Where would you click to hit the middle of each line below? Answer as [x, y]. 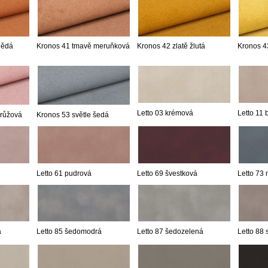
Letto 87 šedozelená [170, 231]
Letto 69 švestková [167, 173]
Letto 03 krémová [165, 113]
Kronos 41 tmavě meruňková [83, 46]
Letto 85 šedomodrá [69, 231]
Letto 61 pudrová [64, 173]
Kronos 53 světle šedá [73, 115]
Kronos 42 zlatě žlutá [171, 46]
